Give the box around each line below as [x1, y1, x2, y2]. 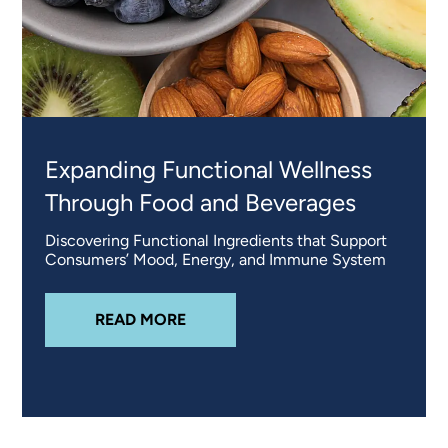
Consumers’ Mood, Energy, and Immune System [44, 249, 386, 269]
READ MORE [94, 309, 186, 329]
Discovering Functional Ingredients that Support [44, 230, 387, 250]
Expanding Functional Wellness [44, 154, 372, 184]
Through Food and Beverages [44, 187, 356, 217]
